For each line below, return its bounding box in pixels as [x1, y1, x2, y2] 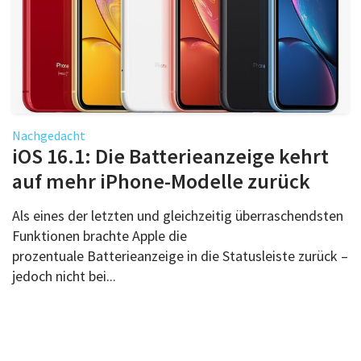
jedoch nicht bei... [12, 266, 116, 285]
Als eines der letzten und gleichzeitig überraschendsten [12, 205, 343, 225]
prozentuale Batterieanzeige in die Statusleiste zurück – [12, 246, 348, 265]
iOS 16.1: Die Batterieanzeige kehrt [12, 142, 329, 169]
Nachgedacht [12, 127, 85, 143]
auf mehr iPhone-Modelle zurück [12, 167, 310, 194]
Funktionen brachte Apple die [12, 226, 187, 245]
